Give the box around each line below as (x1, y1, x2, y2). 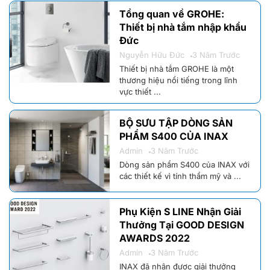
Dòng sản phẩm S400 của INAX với (119, 159, 250, 169)
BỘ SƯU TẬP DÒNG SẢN (119, 116, 233, 129)
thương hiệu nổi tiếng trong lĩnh (119, 75, 238, 85)
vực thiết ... (119, 86, 162, 96)
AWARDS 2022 (119, 231, 190, 244)
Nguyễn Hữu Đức (119, 49, 185, 60)
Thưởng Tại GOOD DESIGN (119, 218, 245, 231)
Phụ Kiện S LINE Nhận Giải (119, 205, 242, 218)
